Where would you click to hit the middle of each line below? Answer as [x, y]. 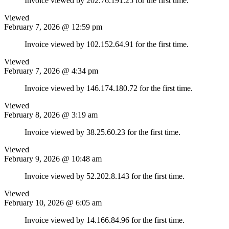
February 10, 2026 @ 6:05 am [53, 202]
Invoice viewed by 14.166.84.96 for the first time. [105, 220]
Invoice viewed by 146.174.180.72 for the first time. [109, 88]
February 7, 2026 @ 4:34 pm [51, 71]
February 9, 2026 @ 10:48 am [53, 158]
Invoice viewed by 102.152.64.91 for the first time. [107, 44]
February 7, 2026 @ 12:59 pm [53, 27]
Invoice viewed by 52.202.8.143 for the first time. [105, 176]
